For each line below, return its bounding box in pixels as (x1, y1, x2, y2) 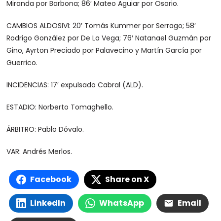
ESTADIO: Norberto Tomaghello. (6, 102, 114, 112)
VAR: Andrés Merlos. (6, 147, 73, 156)
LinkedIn (30, 197, 66, 209)
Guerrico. (6, 58, 38, 68)
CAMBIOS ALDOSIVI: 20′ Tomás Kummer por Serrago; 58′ (6, 21, 196, 31)
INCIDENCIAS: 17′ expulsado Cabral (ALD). (6, 80, 144, 90)
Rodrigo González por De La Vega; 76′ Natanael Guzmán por (6, 33, 212, 43)
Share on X (105, 174, 149, 185)
